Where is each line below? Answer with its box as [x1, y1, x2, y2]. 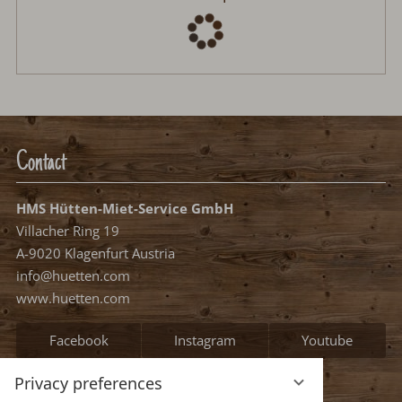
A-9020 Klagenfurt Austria [16, 244, 176, 263]
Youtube [301, 331, 354, 350]
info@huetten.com [16, 267, 131, 285]
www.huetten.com [16, 289, 131, 308]
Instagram [174, 331, 236, 350]
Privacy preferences [14, 372, 162, 394]
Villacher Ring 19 [16, 222, 120, 240]
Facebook [48, 331, 109, 350]
